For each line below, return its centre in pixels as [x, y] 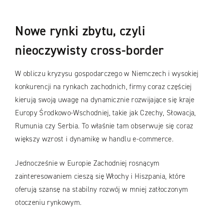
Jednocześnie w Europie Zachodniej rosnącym [87, 163]
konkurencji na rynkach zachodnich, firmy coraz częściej [103, 87]
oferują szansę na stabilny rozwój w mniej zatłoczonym [102, 189]
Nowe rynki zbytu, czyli [80, 31]
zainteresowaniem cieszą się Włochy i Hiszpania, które [100, 176]
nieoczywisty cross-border [90, 51]
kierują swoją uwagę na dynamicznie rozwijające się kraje [105, 100]
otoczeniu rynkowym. [49, 202]
